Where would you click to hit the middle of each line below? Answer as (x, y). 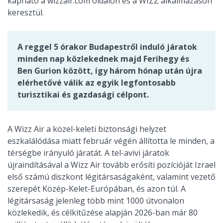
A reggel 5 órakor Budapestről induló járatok (107, 47)
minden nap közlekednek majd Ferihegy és (103, 59)
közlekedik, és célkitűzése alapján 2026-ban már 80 (103, 213)
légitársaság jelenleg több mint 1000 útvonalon (96, 201)
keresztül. (26, 12)
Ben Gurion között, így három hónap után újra (110, 71)
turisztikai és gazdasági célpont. (83, 95)
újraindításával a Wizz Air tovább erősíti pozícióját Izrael (111, 165)
